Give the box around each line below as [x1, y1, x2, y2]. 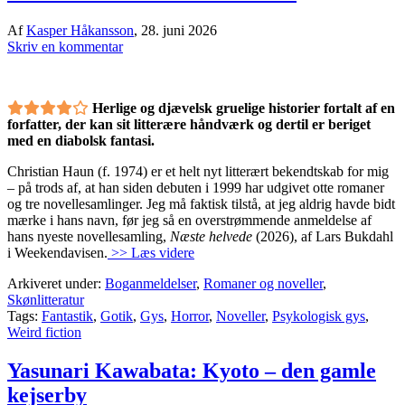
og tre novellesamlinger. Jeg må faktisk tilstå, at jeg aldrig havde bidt [7, 195, 395, 212]
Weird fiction [7, 324, 81, 340]
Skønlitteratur [7, 291, 84, 307]
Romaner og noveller [203, 275, 323, 291]
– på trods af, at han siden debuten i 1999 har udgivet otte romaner [7, 179, 384, 195]
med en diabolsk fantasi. [7, 132, 155, 148]
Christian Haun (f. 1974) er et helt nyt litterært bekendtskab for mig [7, 163, 389, 179]
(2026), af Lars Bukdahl [252, 228, 393, 244]
